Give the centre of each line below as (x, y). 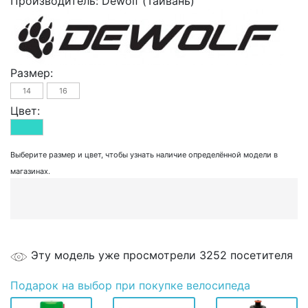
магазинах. (30, 172)
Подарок (34, 286)
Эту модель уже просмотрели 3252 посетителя (162, 255)
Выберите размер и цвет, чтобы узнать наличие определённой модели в (144, 155)
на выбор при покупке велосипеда (154, 286)
